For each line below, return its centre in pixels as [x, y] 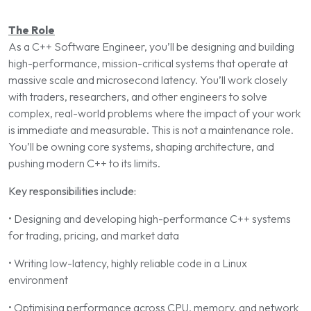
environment [38, 280]
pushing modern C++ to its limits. [84, 163]
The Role [32, 30]
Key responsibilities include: [72, 191]
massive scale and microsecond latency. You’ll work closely [148, 80]
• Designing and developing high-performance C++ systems [150, 219]
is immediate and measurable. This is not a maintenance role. [151, 130]
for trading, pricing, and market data [94, 235]
